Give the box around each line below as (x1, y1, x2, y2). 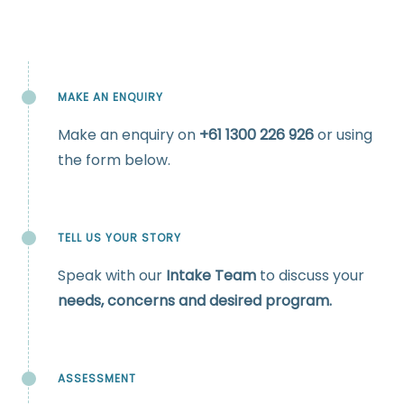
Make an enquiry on (58, 124, 199, 146)
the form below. (58, 150, 170, 171)
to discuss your (260, 265, 364, 287)
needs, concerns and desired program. (58, 290, 332, 312)
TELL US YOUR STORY (58, 230, 181, 246)
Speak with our (58, 265, 166, 287)
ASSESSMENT (58, 371, 136, 387)
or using (317, 124, 372, 146)
